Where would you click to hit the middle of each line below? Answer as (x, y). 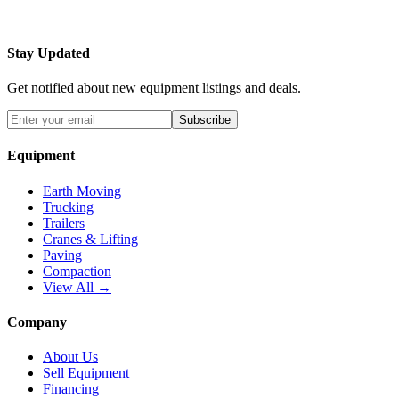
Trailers (64, 223)
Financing (71, 389)
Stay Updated (49, 53)
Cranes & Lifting (90, 239)
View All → (77, 287)
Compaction (77, 271)
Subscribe (205, 120)
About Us (70, 357)
